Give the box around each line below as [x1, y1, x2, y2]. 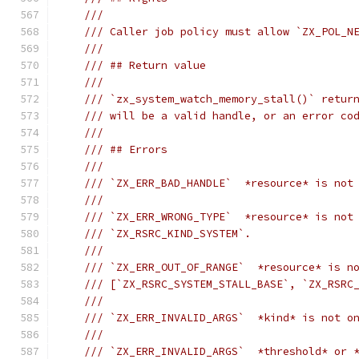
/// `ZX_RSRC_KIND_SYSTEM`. [84, 227, 251, 240]
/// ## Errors [84, 143, 167, 156]
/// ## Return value [84, 58, 206, 72]
